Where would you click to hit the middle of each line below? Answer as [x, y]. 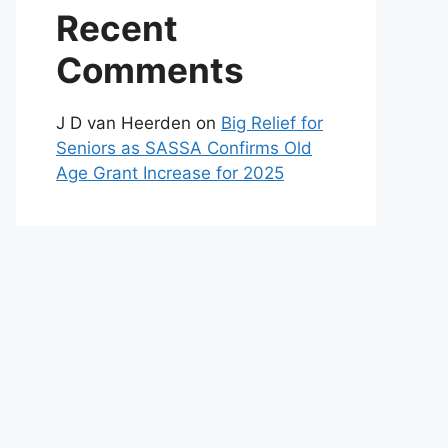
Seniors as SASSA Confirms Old [184, 148]
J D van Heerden [123, 123]
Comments [150, 70]
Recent [117, 28]
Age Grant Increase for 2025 [170, 173]
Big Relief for [272, 123]
